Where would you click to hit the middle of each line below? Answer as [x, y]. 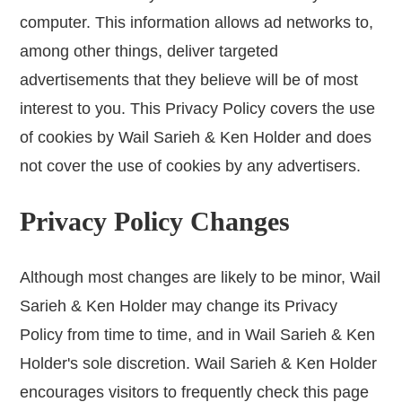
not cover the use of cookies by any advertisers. [191, 166]
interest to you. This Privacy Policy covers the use [198, 109]
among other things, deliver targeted [149, 52]
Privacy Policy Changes [155, 222]
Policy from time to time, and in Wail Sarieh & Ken [198, 335]
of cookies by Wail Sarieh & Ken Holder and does [196, 138]
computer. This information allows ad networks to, [197, 23]
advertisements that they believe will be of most [189, 80]
